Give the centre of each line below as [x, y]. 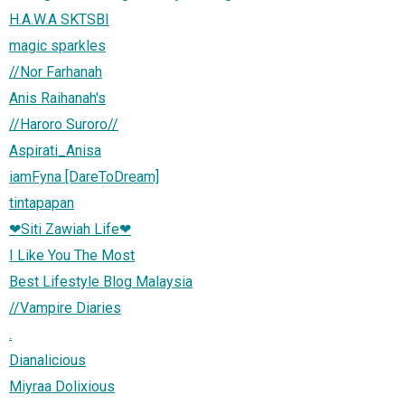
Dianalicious [47, 360]
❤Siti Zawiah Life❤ [70, 229]
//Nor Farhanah [56, 71]
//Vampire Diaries [65, 307]
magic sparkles [57, 45]
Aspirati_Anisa [55, 150]
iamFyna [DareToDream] [84, 176]
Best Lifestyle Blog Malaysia [101, 281]
